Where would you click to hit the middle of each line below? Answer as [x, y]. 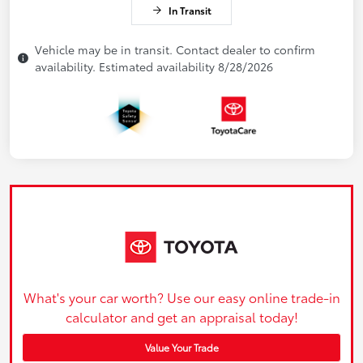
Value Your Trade [181, 347]
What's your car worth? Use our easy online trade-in [181, 297]
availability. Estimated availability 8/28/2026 [154, 67]
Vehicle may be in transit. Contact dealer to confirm [175, 50]
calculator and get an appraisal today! [181, 316]
